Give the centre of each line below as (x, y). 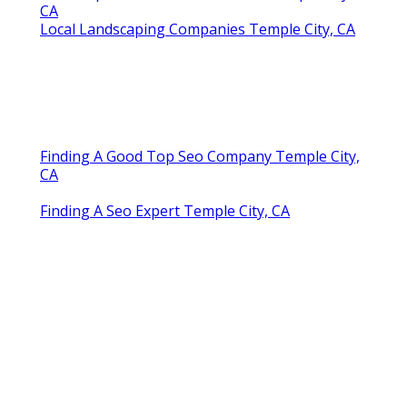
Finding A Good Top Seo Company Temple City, (200, 156)
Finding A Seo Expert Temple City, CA (165, 210)
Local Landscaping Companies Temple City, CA (198, 29)
